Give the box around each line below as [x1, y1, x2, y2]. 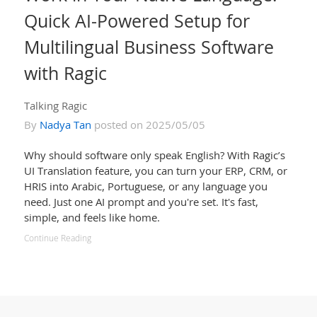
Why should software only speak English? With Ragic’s [23, 148, 285, 163]
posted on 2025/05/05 [91, 117, 205, 132]
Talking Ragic [23, 98, 87, 113]
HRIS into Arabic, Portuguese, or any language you [23, 179, 267, 194]
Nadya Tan [39, 117, 91, 132]
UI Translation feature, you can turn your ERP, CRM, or [23, 163, 287, 178]
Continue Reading [23, 232, 91, 245]
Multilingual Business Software [23, 35, 274, 59]
